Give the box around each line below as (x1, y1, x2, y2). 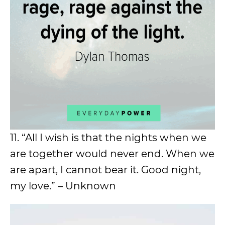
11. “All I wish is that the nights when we (10, 132, 206, 144)
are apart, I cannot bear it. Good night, (10, 164, 201, 176)
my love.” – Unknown (10, 180, 116, 192)
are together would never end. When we (10, 148, 214, 160)
